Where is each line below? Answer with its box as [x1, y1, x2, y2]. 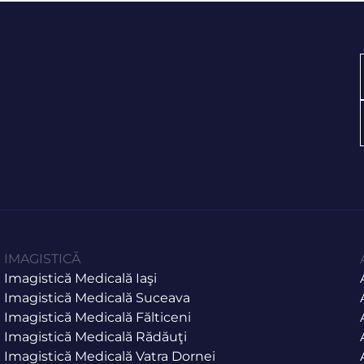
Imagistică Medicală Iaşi [4, 270, 158, 286]
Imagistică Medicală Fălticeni [4, 309, 192, 325]
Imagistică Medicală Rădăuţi [4, 328, 188, 344]
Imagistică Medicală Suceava [4, 289, 191, 305]
